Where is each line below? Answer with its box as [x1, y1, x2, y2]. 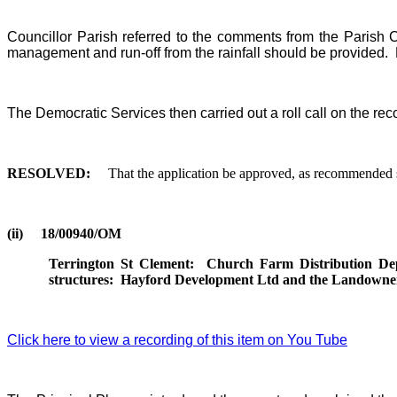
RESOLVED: [7, 165, 90, 181]
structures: [49, 271, 114, 287]
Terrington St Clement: [49, 255, 195, 271]
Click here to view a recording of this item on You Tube [7, 331, 347, 347]
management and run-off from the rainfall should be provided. [7, 44, 388, 60]
